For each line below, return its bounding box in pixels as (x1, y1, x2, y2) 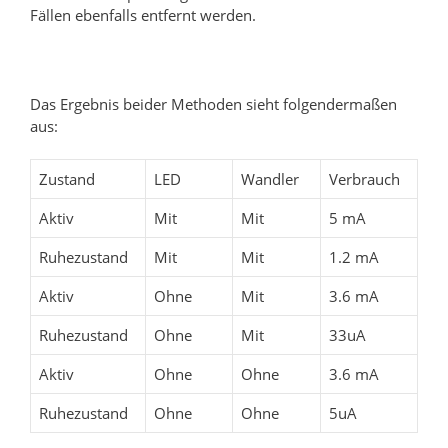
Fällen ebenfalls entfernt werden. (30, 4, 256, 25)
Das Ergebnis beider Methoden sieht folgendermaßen (30, 93, 397, 114)
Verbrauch (329, 169, 400, 190)
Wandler (241, 169, 299, 190)
